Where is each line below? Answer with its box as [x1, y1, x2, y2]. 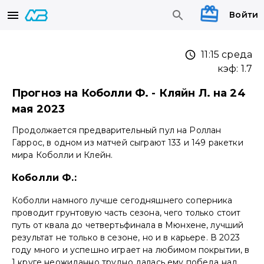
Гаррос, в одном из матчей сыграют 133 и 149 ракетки [12, 137, 243, 148]
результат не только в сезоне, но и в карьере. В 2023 [12, 232, 240, 243]
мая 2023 [12, 103, 65, 116]
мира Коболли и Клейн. [12, 150, 113, 161]
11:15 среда [201, 49, 252, 61]
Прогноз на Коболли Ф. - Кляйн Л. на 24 [12, 87, 246, 100]
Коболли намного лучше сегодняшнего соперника [12, 195, 233, 206]
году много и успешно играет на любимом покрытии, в [12, 245, 250, 256]
